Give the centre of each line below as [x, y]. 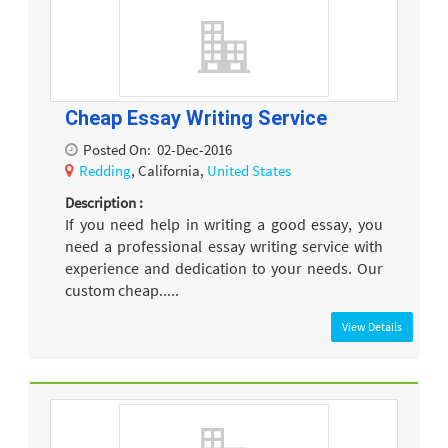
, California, [169, 171]
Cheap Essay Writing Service [196, 117]
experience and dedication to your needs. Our [224, 267]
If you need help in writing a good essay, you [224, 223]
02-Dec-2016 [194, 150]
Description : [104, 202]
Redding [105, 171]
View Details [372, 327]
